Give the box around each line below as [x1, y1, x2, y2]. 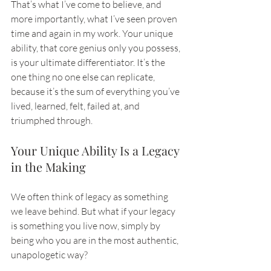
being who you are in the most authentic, [11, 234, 180, 247]
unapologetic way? [11, 249, 88, 261]
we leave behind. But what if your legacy [11, 205, 177, 218]
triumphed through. [11, 114, 93, 127]
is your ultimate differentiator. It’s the [11, 56, 167, 69]
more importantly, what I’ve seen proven [11, 13, 179, 25]
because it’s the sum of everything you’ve [11, 85, 181, 98]
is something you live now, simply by [11, 220, 162, 232]
